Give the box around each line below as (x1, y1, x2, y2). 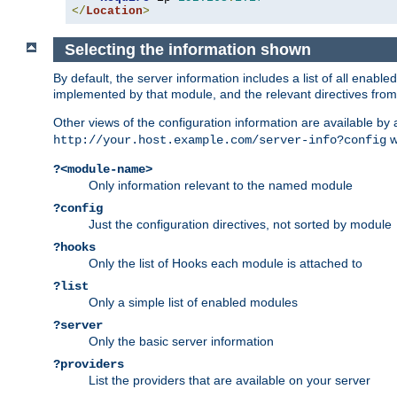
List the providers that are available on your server (89, 373, 370, 388)
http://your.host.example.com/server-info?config (53, 133, 386, 148)
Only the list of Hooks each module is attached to (89, 256, 362, 271)
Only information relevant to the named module (89, 178, 353, 193)
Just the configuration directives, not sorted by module (89, 217, 392, 232)
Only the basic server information (89, 334, 274, 349)
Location (86, 4, 143, 18)
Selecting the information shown (64, 40, 311, 58)
